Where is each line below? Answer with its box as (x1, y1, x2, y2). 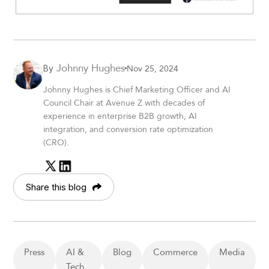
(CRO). (43, 136, 70, 150)
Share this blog (26, 181, 87, 193)
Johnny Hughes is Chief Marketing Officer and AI (43, 83, 231, 97)
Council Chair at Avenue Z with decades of (43, 96, 205, 110)
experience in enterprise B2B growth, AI (43, 109, 198, 123)
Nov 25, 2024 (127, 61, 179, 75)
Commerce (153, 244, 198, 259)
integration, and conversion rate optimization (43, 122, 214, 136)
